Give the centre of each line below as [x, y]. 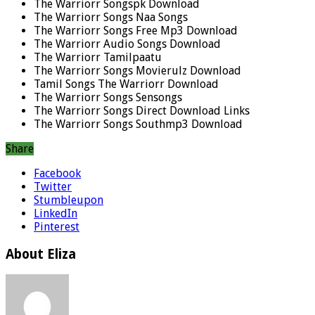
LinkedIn [56, 213]
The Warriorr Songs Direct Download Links [142, 110]
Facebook [57, 173]
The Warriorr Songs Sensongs [108, 97]
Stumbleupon [69, 200]
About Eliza [41, 254]
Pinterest [57, 226]
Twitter [53, 186]
